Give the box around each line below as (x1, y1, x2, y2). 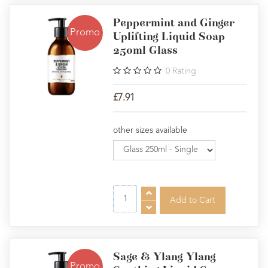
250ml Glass (113, 45, 178, 56)
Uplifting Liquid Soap (113, 31, 226, 42)
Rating (172, 66, 197, 75)
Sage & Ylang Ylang (113, 251, 217, 263)
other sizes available (113, 126, 188, 135)
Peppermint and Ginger (113, 17, 235, 29)
